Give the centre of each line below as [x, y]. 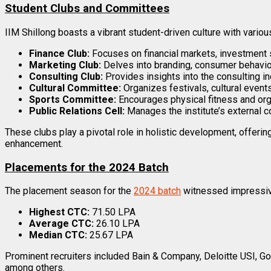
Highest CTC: [59, 212]
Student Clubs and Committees [87, 9]
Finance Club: [59, 53]
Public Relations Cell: [77, 111]
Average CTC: [61, 224]
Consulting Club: [66, 76]
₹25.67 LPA [110, 235]
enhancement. [34, 143]
